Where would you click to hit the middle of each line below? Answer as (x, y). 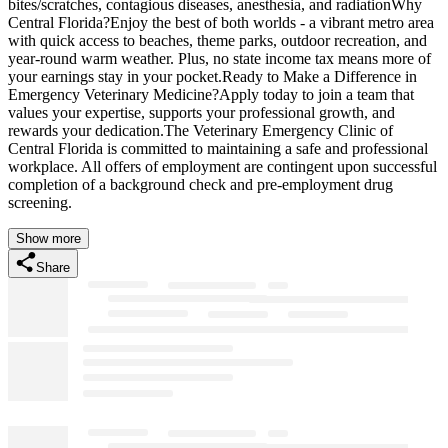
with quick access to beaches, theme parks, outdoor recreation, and (217, 40)
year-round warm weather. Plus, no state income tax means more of (219, 58)
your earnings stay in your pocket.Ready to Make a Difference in (212, 76)
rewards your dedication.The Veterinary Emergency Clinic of (200, 130)
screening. (40, 202)
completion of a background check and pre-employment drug (200, 184)
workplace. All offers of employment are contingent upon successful (222, 166)
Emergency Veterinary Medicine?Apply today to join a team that (211, 94)
